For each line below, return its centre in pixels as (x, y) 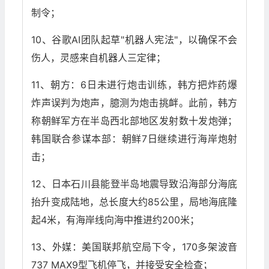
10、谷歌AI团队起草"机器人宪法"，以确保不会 (134, 40)
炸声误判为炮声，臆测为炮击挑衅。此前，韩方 (134, 103)
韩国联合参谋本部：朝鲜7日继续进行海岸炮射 (134, 139)
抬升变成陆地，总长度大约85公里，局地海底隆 (134, 202)
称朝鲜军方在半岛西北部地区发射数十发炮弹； (134, 121)
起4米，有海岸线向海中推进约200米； (116, 220)
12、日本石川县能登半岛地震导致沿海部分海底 (134, 184)
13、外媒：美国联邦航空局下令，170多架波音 (134, 247)
